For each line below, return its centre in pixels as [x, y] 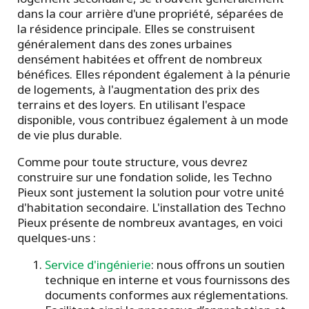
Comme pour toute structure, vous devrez [132, 162]
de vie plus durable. [70, 135]
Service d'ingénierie [98, 265]
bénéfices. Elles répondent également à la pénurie [154, 74]
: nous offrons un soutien [218, 265]
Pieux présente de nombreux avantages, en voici [150, 223]
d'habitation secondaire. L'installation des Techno [151, 208]
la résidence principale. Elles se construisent [136, 29]
